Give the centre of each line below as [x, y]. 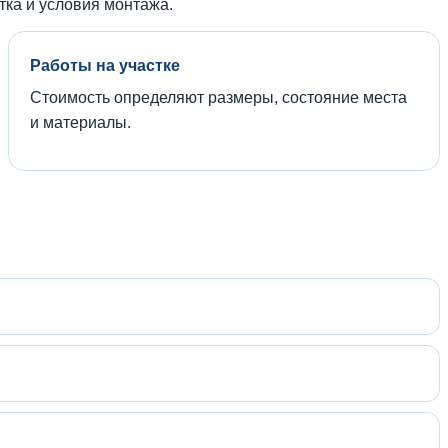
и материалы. [80, 122]
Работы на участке [105, 65]
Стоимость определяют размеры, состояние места [218, 97]
